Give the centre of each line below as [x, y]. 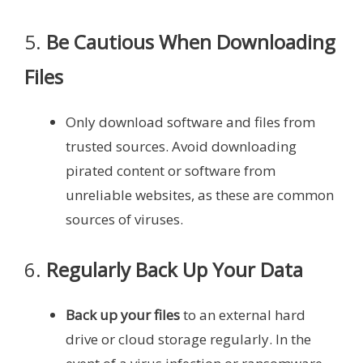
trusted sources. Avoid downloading [181, 146]
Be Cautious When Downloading [191, 41]
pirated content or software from [171, 170]
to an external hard [243, 315]
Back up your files [123, 315]
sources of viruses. [124, 219]
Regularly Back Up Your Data [175, 270]
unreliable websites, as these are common [200, 194]
